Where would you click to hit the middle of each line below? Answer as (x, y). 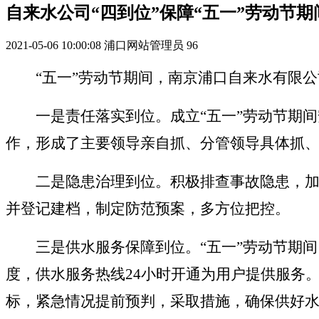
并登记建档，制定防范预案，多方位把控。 (148, 209)
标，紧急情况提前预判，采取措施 (118, 302)
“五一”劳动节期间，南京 (117, 78)
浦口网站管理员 (144, 46)
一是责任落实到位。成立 (118, 116)
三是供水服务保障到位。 (118, 247)
